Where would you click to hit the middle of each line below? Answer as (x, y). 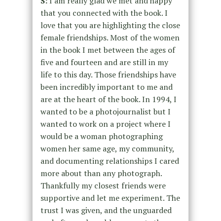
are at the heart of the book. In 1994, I (108, 99)
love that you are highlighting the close (110, 25)
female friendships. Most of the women (110, 37)
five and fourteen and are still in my (104, 62)
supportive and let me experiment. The (110, 198)
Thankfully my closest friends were (103, 185)
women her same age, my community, (107, 148)
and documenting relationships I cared (110, 161)
